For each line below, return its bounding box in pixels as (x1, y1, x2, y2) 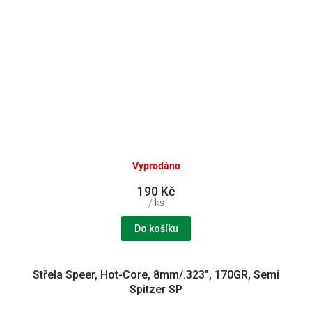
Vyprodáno (132, 160, 180, 172)
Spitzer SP (130, 282, 182, 296)
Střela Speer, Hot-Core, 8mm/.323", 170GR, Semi (33, 267, 279, 281)
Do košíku (134, 222, 178, 234)
